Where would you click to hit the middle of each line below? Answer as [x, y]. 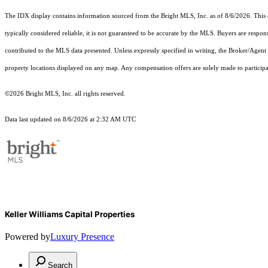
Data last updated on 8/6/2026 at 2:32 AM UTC [70, 120]
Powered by [28, 237]
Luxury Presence [82, 237]
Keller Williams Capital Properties [70, 214]
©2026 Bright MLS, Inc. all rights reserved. [65, 94]
